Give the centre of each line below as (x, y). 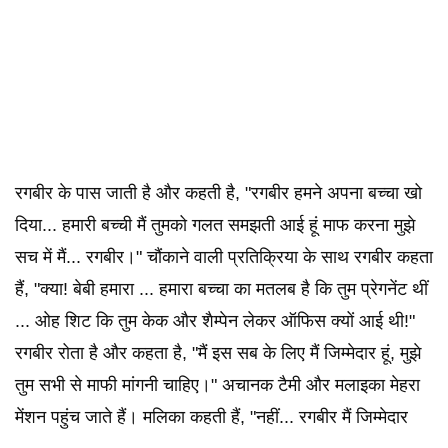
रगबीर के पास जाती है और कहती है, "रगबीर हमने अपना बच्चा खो (218, 193)
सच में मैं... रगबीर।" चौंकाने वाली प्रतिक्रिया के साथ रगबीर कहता (224, 257)
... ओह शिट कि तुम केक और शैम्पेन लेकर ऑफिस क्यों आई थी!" (215, 321)
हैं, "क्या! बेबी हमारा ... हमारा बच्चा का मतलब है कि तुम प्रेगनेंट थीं (221, 289)
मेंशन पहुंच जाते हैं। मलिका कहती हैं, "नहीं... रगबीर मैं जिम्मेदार (211, 417)
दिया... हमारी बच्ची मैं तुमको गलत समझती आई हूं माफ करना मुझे (215, 225)
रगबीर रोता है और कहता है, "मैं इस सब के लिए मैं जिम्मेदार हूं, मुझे (218, 353)
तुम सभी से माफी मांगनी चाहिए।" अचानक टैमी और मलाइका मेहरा (217, 385)
